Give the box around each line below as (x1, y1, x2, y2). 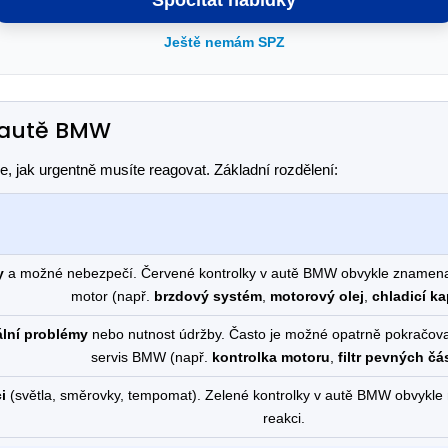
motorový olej (270, 288, 364, 304)
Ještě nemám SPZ (163, 34, 285, 50)
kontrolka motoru (211, 349, 330, 365)
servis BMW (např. (90, 349, 212, 365)
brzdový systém (154, 288, 262, 304)
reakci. (263, 410, 305, 426)
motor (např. (71, 288, 154, 304)
